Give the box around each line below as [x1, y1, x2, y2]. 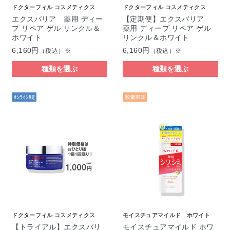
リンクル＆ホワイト [122, 33, 189, 42]
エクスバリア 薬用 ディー [12, 14, 103, 23]
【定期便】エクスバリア [122, 14, 212, 23]
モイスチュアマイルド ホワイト [122, 212, 210, 218]
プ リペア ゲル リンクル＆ [12, 24, 101, 32]
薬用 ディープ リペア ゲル [122, 24, 212, 32]
